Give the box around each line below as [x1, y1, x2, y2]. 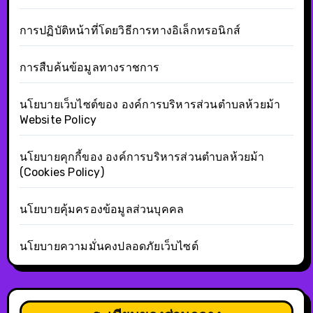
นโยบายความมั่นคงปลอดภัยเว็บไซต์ [19, 239, 198, 253]
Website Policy [19, 112, 97, 126]
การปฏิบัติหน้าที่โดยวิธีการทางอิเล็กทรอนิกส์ [19, 23, 240, 37]
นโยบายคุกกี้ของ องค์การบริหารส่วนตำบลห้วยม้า [19, 150, 265, 163]
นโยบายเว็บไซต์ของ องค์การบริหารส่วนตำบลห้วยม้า [19, 97, 281, 111]
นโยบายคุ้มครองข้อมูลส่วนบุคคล [19, 202, 184, 216]
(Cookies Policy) [19, 165, 104, 179]
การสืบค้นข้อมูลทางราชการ [19, 60, 160, 74]
